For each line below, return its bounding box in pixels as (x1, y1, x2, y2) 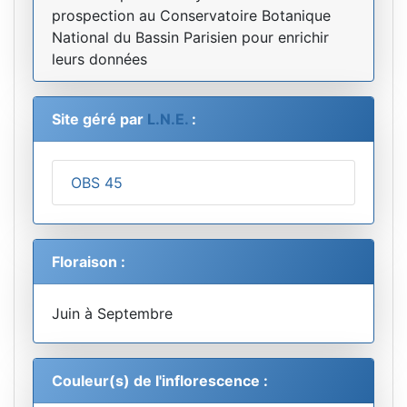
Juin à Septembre (52, 304, 173, 323)
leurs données (52, 50, 147, 69)
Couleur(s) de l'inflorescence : (52, 372, 268, 391)
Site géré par (52, 110, 147, 129)
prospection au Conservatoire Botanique (52, 6, 331, 25)
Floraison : (52, 253, 125, 272)
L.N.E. (147, 110, 188, 129)
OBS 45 (71, 174, 123, 193)
